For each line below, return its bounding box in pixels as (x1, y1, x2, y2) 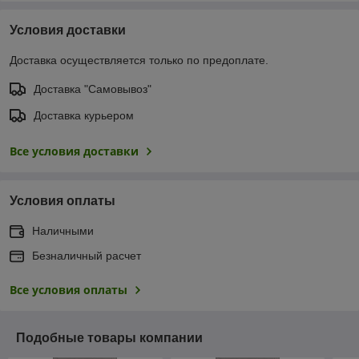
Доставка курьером (34, 108, 134, 122)
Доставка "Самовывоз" (34, 82, 151, 95)
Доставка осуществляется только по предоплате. (10, 53, 268, 67)
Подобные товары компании (16, 330, 203, 345)
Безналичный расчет (32, 248, 141, 262)
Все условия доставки (10, 143, 139, 159)
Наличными (32, 224, 94, 237)
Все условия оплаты (10, 281, 127, 297)
